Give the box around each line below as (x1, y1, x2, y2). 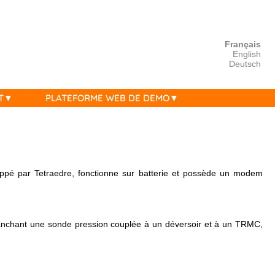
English (232, 49, 261, 59)
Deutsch (228, 59, 261, 69)
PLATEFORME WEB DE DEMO (45, 92, 169, 104)
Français (224, 39, 261, 49)
